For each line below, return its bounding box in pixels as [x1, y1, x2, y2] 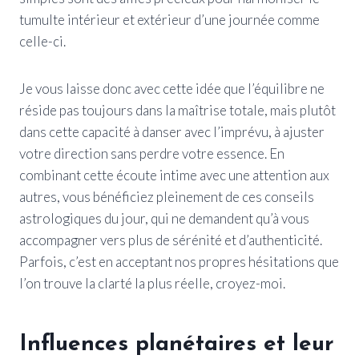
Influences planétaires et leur [19, 333, 334, 356]
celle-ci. [19, 32, 66, 50]
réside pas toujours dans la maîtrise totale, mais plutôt [19, 101, 336, 119]
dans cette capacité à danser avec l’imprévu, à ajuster [19, 123, 325, 140]
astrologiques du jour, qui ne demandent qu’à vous [19, 209, 309, 227]
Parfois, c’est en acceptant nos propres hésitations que [19, 252, 339, 270]
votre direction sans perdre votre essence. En [19, 144, 284, 162]
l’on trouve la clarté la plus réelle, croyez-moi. [19, 274, 285, 292]
